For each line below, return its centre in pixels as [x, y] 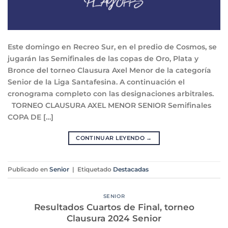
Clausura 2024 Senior [114, 218]
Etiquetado [95, 170]
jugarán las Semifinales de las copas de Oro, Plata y [103, 58]
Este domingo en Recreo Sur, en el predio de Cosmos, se [112, 47]
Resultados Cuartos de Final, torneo [114, 207]
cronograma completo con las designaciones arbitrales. [113, 93]
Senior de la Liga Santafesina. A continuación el [96, 82]
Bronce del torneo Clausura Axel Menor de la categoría [109, 70]
